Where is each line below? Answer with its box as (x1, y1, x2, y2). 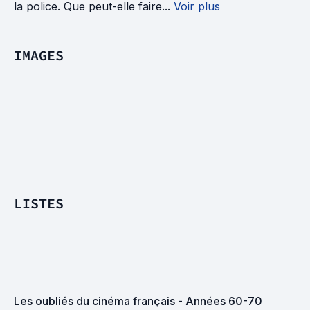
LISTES (14, 194, 64, 212)
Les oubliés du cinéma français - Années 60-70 (14, 294, 262, 308)
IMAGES (14, 46, 64, 64)
